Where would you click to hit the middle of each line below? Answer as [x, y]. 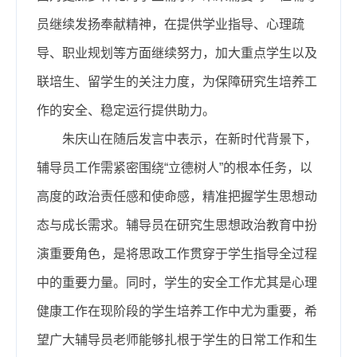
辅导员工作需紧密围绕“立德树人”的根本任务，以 [175, 167]
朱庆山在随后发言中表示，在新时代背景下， [190, 139]
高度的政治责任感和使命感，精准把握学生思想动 [177, 196]
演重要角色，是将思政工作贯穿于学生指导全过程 [177, 253]
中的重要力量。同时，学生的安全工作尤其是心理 [177, 282]
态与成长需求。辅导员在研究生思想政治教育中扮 [177, 225]
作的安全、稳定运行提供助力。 [126, 110]
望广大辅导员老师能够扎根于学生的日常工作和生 [177, 339]
